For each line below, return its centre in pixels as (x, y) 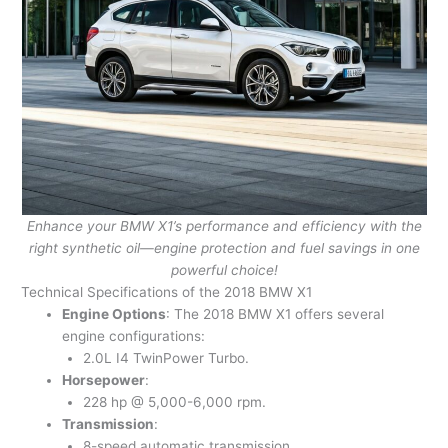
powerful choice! (224, 270)
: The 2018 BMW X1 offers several (275, 314)
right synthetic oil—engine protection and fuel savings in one (224, 248)
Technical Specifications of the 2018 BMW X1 (167, 292)
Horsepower (104, 380)
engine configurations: (134, 336)
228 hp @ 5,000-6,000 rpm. (174, 402)
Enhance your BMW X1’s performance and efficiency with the (224, 226)
